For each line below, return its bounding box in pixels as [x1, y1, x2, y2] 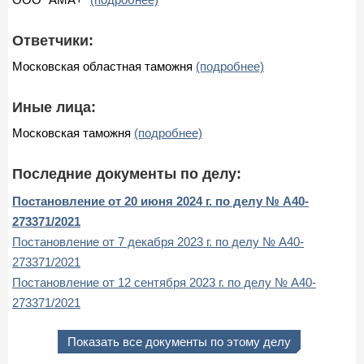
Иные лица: [12, 98, 96, 115]
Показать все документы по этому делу [67, 334, 291, 349]
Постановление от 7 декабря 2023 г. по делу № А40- [12, 234, 304, 249]
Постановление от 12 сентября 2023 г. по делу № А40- [12, 275, 316, 289]
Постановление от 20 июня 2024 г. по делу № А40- [12, 193, 309, 208]
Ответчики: [12, 32, 93, 49]
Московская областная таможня [12, 58, 196, 73]
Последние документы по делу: [12, 165, 241, 182]
